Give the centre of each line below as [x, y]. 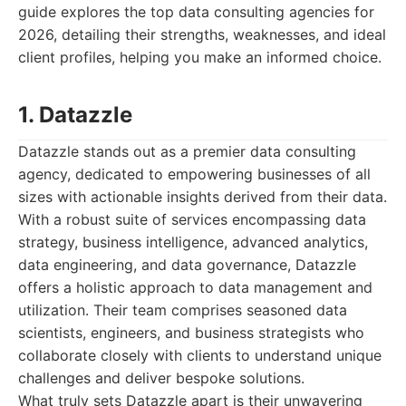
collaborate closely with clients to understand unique [200, 355]
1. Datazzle [75, 115]
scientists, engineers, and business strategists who [191, 333]
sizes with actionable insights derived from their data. [203, 197]
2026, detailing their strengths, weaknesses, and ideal [202, 34]
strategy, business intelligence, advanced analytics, [193, 242]
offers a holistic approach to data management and [195, 287]
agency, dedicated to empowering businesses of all [194, 174]
